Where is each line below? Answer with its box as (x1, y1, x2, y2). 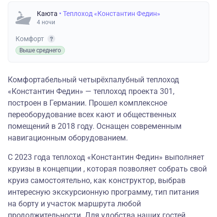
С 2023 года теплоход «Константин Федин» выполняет (8, 153, 204, 162)
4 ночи (37, 19, 55, 26)
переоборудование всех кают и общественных (8, 110, 176, 120)
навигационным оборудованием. (8, 133, 128, 143)
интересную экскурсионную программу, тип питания (8, 187, 199, 197)
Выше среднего (19, 47, 61, 54)
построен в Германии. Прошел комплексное (8, 98, 167, 108)
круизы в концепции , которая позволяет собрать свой (8, 164, 207, 174)
